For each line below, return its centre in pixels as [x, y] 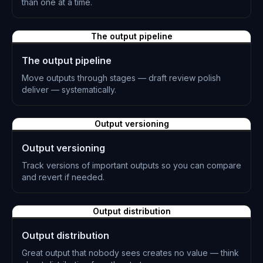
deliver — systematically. [69, 90]
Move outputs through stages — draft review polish [121, 78]
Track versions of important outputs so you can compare [131, 165]
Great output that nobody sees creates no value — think [130, 253]
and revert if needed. [63, 177]
